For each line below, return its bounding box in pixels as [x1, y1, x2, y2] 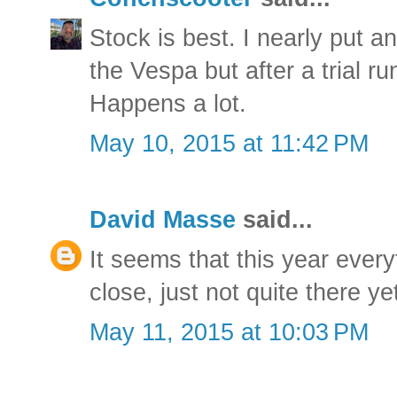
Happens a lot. [90, 90, 246, 117]
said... [236, 206, 313, 233]
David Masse [90, 206, 236, 233]
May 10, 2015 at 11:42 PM [90, 129, 369, 157]
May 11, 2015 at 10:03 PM [90, 318, 369, 346]
